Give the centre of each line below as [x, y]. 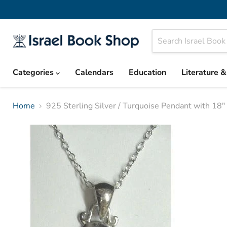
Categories [34, 72]
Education [147, 72]
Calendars [94, 72]
